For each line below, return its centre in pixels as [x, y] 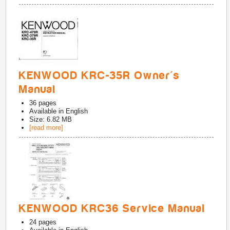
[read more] [46, 128]
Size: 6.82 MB [51, 119]
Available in [48, 111]
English [77, 111]
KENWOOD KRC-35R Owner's [100, 75]
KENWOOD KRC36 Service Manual [112, 208]
